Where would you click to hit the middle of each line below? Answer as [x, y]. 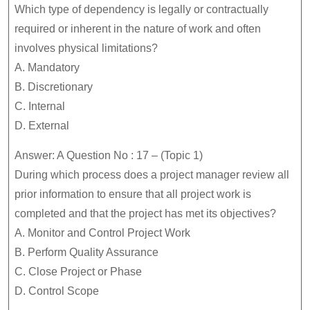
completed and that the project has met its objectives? [145, 213]
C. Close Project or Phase [78, 272]
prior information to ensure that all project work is [133, 194]
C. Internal [40, 106]
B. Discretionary [54, 87]
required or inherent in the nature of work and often [138, 29]
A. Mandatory [47, 67]
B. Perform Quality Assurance [86, 252]
